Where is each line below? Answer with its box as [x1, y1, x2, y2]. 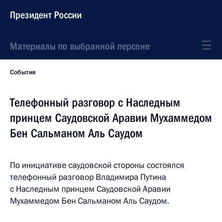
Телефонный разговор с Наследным [10, 96, 180, 110]
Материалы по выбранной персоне [10, 40, 150, 52]
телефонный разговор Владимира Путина [10, 171, 166, 183]
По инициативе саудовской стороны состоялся [10, 160, 184, 171]
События [10, 68, 36, 77]
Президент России [10, 9, 82, 21]
